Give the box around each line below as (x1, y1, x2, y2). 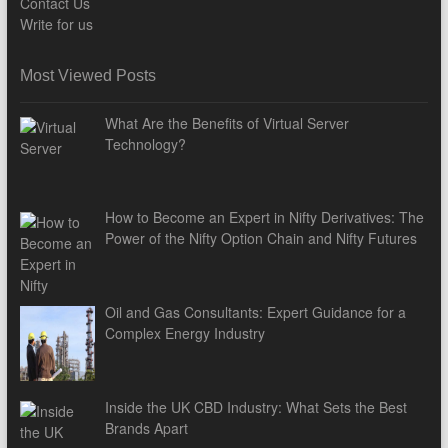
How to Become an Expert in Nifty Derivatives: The (105, 207, 425, 228)
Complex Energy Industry (105, 323, 266, 344)
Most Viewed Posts (19, 66, 156, 84)
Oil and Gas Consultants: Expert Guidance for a (105, 302, 407, 323)
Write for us (19, 13, 93, 34)
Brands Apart (105, 417, 189, 438)
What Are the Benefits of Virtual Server (105, 112, 350, 133)
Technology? (105, 133, 187, 154)
